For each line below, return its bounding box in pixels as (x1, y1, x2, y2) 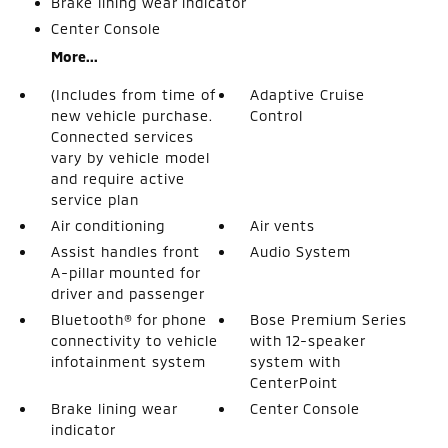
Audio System (250, 242, 352, 260)
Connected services (50, 127, 194, 145)
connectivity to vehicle (50, 331, 218, 349)
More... (50, 47, 98, 65)
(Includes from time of (50, 85, 216, 103)
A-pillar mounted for (50, 263, 200, 281)
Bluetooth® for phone (50, 310, 207, 328)
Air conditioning (50, 216, 165, 234)
